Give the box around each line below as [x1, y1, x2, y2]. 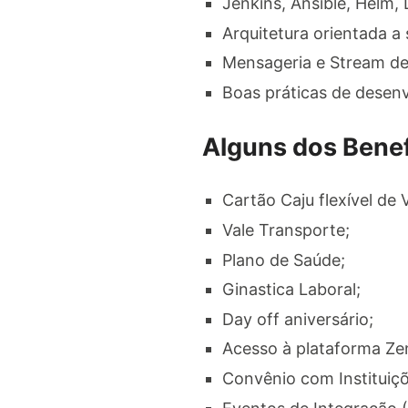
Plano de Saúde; [222, 250, 345, 270]
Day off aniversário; [222, 309, 373, 329]
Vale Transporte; [222, 220, 350, 240]
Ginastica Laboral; [222, 280, 361, 300]
